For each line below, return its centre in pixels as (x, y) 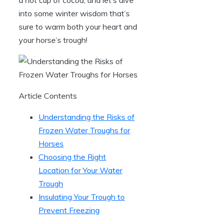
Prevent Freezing (69, 210)
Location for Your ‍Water (80, 170)
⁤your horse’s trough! (53, 40)
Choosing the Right (72, 157)
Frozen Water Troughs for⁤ (84, 130)
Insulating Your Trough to (82, 197)
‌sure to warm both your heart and (78, 26)
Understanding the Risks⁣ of (87, 117)
